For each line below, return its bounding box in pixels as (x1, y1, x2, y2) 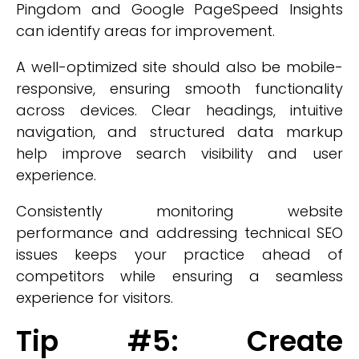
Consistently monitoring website (16, 201, 343, 221)
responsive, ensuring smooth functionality (16, 79, 343, 99)
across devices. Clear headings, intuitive (16, 100, 343, 120)
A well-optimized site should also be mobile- (16, 57, 343, 77)
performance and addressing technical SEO (16, 223, 343, 243)
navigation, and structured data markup (16, 122, 343, 142)
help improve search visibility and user (16, 143, 343, 163)
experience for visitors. (16, 288, 173, 308)
